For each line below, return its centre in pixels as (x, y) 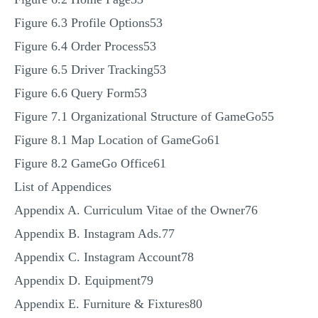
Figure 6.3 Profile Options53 (88, 23)
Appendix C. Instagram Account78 (104, 257)
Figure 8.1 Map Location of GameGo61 (117, 140)
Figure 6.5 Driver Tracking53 (90, 70)
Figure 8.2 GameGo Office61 (90, 163)
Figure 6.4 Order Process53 (85, 46)
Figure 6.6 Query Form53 (81, 93)
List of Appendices (63, 187)
